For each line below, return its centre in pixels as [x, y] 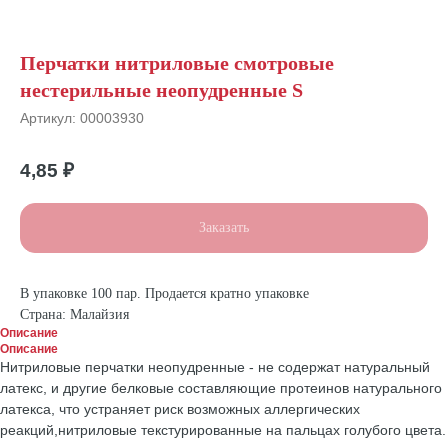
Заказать [224, 228]
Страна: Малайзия [74, 315]
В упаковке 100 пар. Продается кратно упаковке [164, 294]
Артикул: [50, 118]
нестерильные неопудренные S [161, 90]
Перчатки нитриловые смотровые [177, 63]
